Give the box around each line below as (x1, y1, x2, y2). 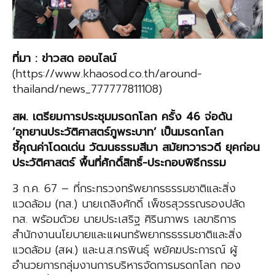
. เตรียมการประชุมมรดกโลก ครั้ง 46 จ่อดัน (26, 108, 232, 126)
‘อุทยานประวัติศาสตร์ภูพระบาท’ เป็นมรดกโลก (12, 123, 223, 141)
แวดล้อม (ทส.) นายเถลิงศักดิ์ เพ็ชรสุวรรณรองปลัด (12, 195, 245, 213)
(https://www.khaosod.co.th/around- (12, 65, 202, 83)
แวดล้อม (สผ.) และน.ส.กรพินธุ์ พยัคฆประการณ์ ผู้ (12, 241, 237, 259)
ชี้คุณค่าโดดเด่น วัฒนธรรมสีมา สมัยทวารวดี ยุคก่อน (12, 139, 260, 157)
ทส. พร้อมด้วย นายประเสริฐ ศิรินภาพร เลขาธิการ (12, 211, 236, 228)
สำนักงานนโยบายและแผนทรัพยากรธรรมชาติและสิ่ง (12, 226, 242, 244)
